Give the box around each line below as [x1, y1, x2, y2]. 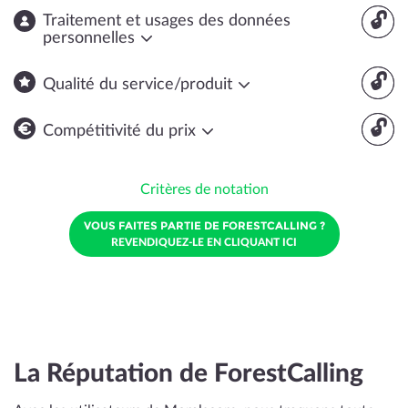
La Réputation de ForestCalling [14, 361, 363, 386]
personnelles [43, 30, 139, 46]
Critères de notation [139, 182, 269, 197]
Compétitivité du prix [43, 123, 200, 139]
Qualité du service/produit [43, 76, 237, 93]
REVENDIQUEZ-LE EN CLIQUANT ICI [111, 237, 297, 248]
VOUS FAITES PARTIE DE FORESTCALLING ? [83, 219, 325, 232]
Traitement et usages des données [43, 13, 291, 29]
